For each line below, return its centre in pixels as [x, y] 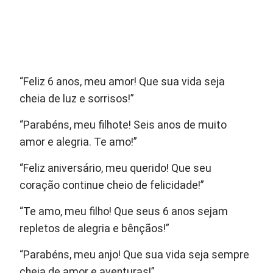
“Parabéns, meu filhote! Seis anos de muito [123, 125]
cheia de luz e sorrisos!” [77, 98]
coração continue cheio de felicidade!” [112, 185]
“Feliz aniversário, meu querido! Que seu [116, 168]
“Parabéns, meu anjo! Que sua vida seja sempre [135, 254]
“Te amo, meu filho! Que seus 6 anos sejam [124, 211]
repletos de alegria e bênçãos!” [95, 228]
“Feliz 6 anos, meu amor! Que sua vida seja [122, 81]
